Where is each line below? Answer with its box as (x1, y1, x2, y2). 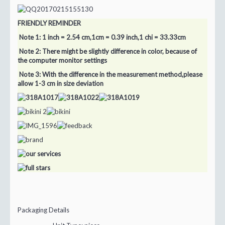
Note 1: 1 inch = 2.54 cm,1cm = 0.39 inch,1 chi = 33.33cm (18, 33, 186, 42)
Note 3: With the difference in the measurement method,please (18, 70, 202, 79)
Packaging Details (18, 206, 69, 214)
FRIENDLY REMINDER (18, 19, 81, 28)
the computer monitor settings (18, 56, 107, 65)
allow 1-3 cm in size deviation (18, 79, 103, 88)
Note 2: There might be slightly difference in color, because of (18, 47, 197, 56)
